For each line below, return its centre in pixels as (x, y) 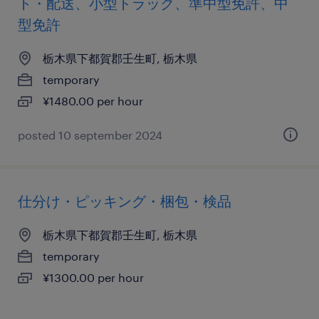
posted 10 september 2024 (90, 135)
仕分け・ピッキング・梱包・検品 (125, 201)
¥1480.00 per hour (93, 101)
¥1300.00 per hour (93, 277)
